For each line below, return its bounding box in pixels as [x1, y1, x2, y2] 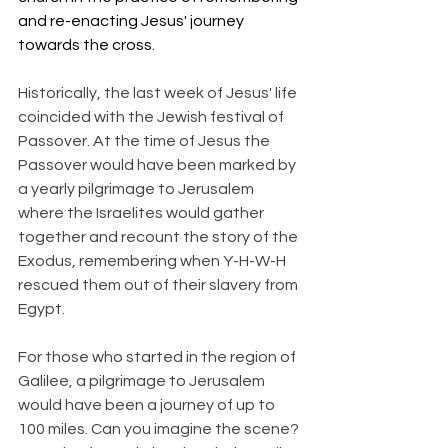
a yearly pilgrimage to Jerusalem [18, 181, 257, 197]
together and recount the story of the [18, 229, 301, 245]
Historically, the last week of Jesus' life [18, 85, 300, 101]
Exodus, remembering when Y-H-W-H [18, 253, 289, 269]
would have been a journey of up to [18, 397, 278, 413]
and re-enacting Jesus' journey [18, 13, 247, 29]
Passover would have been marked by [18, 157, 299, 173]
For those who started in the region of [18, 349, 299, 365]
